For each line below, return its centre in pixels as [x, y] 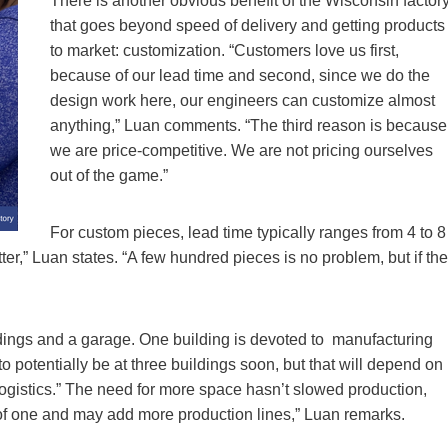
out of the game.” [109, 175]
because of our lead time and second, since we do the [240, 75]
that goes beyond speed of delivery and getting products [247, 25]
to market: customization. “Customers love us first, [224, 50]
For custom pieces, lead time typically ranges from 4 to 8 [248, 232]
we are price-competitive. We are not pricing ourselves [241, 150]
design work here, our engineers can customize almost [242, 100]
